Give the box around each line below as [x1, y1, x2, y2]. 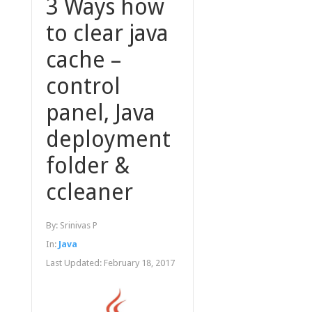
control [45, 73, 120, 100]
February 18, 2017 [103, 258, 175, 269]
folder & [45, 153, 130, 180]
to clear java [45, 20, 169, 47]
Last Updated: [45, 258, 104, 269]
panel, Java [45, 100, 155, 127]
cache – [45, 47, 121, 74]
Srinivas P [59, 220, 97, 231]
